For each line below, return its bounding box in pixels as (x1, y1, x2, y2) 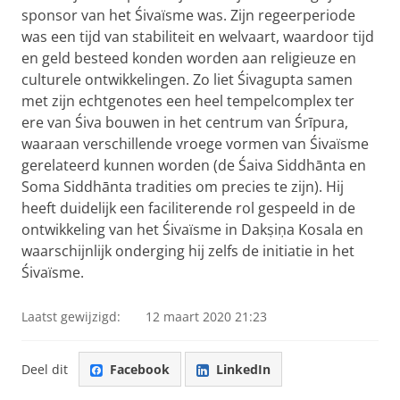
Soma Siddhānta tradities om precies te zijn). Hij (21, 177, 344, 196)
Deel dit (21, 360, 68, 378)
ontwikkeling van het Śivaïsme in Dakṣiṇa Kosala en (21, 220, 363, 239)
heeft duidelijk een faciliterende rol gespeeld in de (21, 198, 355, 218)
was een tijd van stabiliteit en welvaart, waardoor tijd (21, 27, 374, 46)
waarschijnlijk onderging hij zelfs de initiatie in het (21, 241, 354, 261)
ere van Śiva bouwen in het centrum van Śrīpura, (21, 112, 348, 132)
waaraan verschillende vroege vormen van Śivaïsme (21, 134, 369, 154)
